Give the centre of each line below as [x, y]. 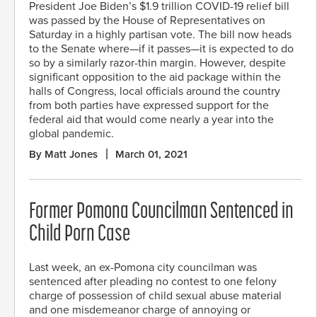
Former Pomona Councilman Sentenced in [161, 213]
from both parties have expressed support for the [149, 106]
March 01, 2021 [151, 155]
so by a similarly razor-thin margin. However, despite [157, 63]
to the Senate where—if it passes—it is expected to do [161, 49]
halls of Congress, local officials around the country [155, 92]
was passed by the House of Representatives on [147, 21]
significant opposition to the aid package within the [155, 77]
